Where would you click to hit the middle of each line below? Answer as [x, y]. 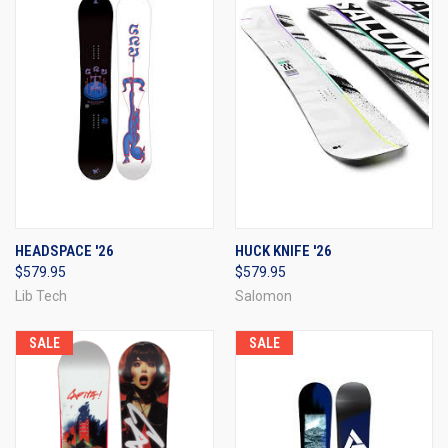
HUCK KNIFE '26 [283, 250]
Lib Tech [41, 295]
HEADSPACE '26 [64, 250]
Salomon [263, 295]
